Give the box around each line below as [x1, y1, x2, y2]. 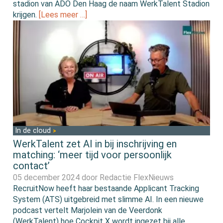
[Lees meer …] [39, 9, 88, 19]
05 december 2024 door [13, 173, 100, 183]
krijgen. [13, 9, 39, 19]
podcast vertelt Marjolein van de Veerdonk [13, 206, 163, 216]
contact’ [13, 160, 50, 172]
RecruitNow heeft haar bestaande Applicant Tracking [13, 184, 200, 194]
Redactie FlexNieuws [100, 173, 174, 183]
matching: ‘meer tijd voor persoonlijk [13, 149, 172, 161]
